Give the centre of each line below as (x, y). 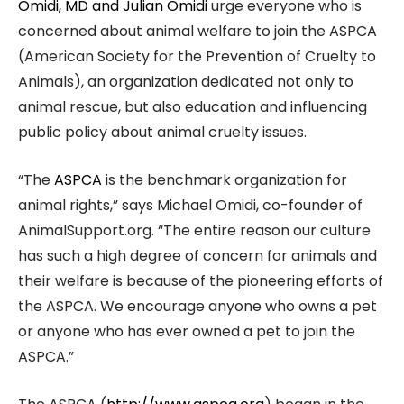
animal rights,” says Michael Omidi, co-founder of (190, 205)
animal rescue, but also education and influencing (193, 106)
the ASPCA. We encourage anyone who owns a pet (197, 306)
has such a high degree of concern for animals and (197, 255)
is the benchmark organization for (225, 179)
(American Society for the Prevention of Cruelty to (197, 56)
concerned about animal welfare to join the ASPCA (197, 31)
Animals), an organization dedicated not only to (186, 81)
